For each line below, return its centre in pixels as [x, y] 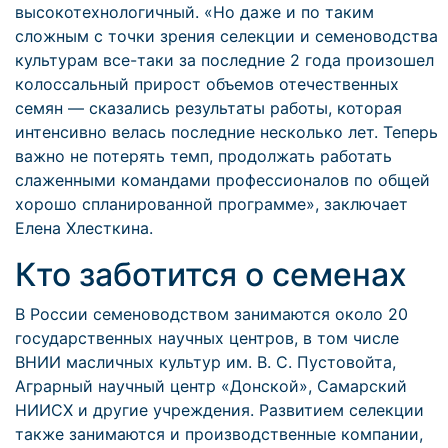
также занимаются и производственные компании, [219, 434]
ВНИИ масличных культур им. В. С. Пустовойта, [205, 362]
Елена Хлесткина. [84, 228]
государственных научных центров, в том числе [207, 338]
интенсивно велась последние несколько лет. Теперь [226, 132]
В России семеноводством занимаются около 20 [211, 314]
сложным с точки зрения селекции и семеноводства [226, 36]
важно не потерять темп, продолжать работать [203, 156]
